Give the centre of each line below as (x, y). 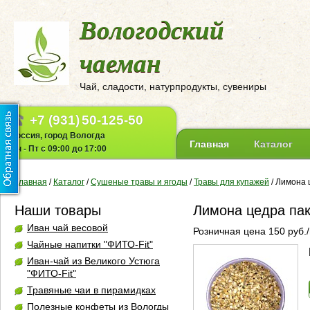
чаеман (120, 63)
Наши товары (58, 210)
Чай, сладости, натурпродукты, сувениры (173, 86)
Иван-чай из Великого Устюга (93, 261)
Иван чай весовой (67, 228)
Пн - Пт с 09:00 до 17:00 (58, 149)
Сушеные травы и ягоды (139, 182)
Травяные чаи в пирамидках (91, 290)
